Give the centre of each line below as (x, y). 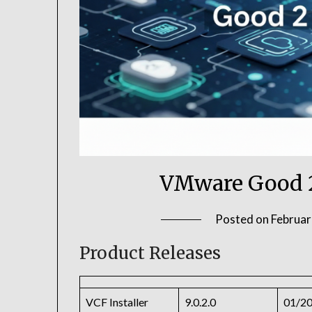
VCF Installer (117, 302)
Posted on (243, 219)
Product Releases (150, 253)
